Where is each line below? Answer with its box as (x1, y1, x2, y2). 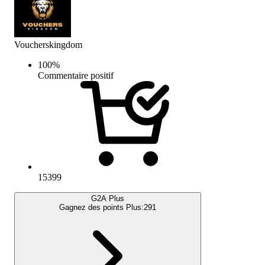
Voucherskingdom (14, 39, 82, 50)
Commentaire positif (38, 70, 114, 80)
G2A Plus (91, 193, 124, 203)
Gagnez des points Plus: (59, 202, 144, 212)
